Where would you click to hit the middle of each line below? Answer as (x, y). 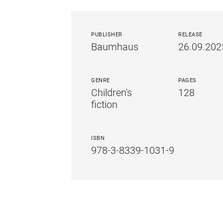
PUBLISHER (107, 35)
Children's (112, 93)
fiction (105, 105)
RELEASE (190, 35)
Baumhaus (115, 47)
